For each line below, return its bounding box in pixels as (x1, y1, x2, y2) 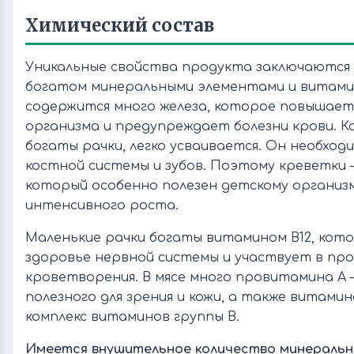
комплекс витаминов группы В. (25, 310, 239, 324)
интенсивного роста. (25, 198, 179, 213)
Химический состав (25, 14, 214, 36)
